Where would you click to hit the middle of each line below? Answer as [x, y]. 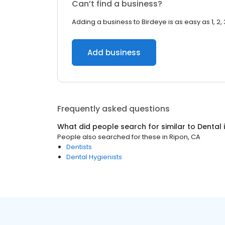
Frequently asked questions [114, 109]
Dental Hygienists [94, 157]
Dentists [79, 147]
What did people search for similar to [127, 127]
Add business [114, 52]
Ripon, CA [185, 137]
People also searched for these [109, 137]
